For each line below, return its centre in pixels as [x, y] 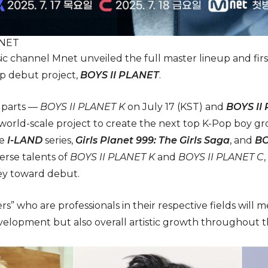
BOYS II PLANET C [221, 157]
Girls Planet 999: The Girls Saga [153, 140]
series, [59, 140]
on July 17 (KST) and [177, 106]
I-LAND [25, 140]
